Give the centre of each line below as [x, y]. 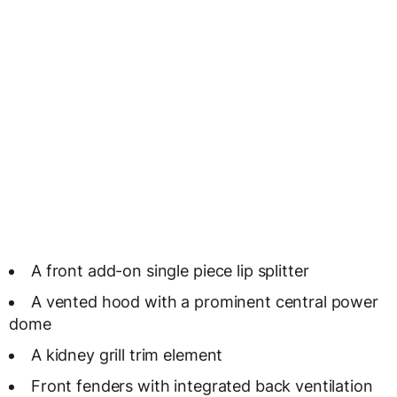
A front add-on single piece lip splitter [170, 271]
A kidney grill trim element [127, 355]
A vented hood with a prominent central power [205, 302]
